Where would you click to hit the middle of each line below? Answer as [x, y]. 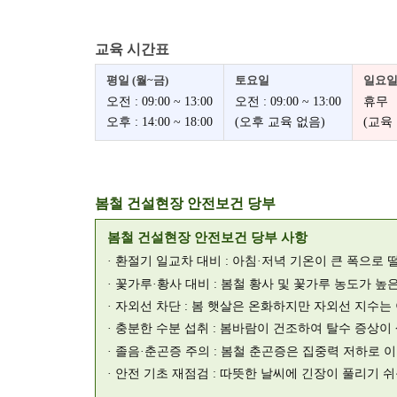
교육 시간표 [132, 49]
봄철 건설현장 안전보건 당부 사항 [208, 237]
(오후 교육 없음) [280, 121]
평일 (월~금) [137, 81]
